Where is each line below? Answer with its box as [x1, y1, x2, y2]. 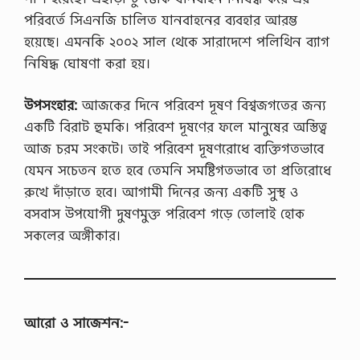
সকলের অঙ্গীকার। [24, 226, 121, 244]
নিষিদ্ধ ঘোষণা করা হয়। [24, 53, 150, 72]
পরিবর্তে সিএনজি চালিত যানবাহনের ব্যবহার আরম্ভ [24, 10, 297, 29]
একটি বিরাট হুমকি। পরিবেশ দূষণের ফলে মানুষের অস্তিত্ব [24, 117, 327, 136]
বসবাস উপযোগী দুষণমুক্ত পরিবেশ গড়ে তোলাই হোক [24, 204, 305, 223]
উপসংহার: [24, 96, 77, 114]
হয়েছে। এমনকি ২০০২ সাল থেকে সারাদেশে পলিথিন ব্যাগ [24, 31, 329, 51]
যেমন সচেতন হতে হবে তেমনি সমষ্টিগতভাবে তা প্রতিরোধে [24, 161, 331, 179]
